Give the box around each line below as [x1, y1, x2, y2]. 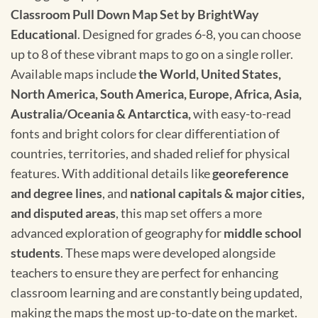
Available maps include [11, 67, 138, 82]
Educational [11, 27, 77, 43]
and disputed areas [11, 206, 116, 221]
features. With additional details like [11, 166, 212, 182]
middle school [224, 226, 302, 241]
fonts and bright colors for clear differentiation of [11, 126, 280, 142]
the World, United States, [138, 67, 281, 82]
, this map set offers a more [116, 206, 262, 221]
